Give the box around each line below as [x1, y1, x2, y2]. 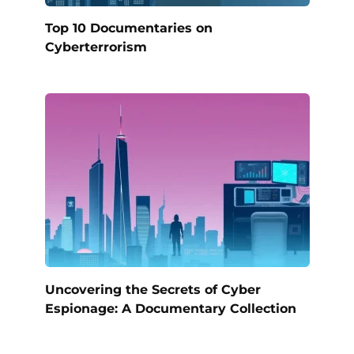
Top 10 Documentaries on [44, 20, 213, 36]
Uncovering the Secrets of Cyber [44, 281, 261, 297]
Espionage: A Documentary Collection [44, 300, 296, 316]
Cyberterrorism [44, 39, 147, 55]
